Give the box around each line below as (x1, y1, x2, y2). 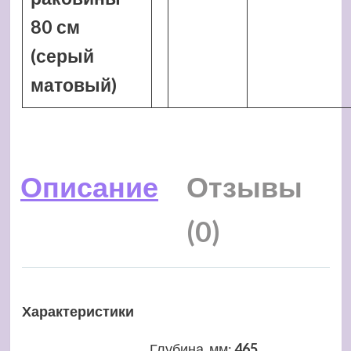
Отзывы (186, 169, 302, 204)
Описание (20, 169, 158, 204)
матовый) (30, 74, 117, 96)
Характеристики (21, 302, 134, 320)
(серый (30, 45, 94, 67)
